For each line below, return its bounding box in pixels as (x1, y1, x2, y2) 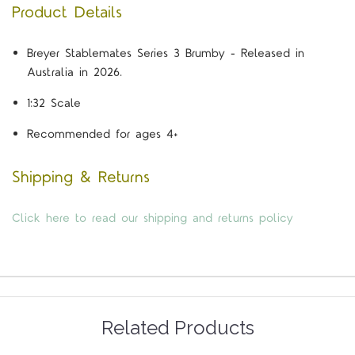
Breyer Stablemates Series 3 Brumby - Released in (26, 45, 304, 63)
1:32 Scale (26, 95, 81, 113)
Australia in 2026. (26, 64, 122, 82)
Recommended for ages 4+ (26, 126, 177, 143)
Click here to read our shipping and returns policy (12, 209, 293, 227)
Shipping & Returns (12, 166, 150, 189)
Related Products (101, 315, 254, 339)
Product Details (12, 2, 122, 25)
